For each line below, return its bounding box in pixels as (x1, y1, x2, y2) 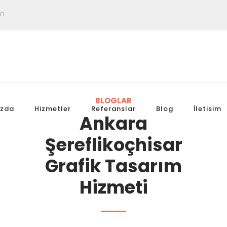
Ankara (80, 111, 147, 136)
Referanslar (91, 103, 136, 113)
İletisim (194, 103, 222, 113)
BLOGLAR (95, 95, 132, 106)
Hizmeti (79, 175, 148, 200)
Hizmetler (34, 103, 71, 113)
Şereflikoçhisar (45, 132, 182, 157)
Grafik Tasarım (45, 154, 182, 178)
